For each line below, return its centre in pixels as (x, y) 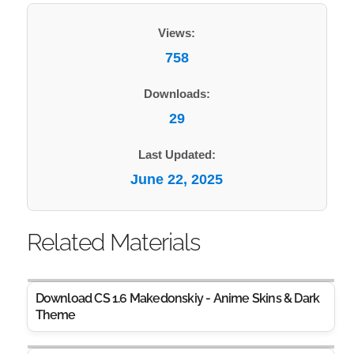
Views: (177, 33)
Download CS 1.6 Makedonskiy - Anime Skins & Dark (177, 298)
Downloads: (177, 94)
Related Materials (113, 242)
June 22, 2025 (177, 179)
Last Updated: (177, 154)
